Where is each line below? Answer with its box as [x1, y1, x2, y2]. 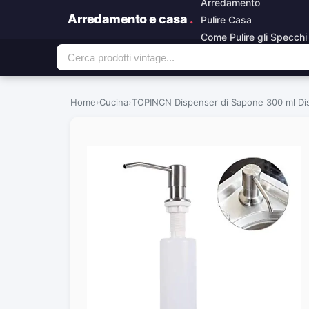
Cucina [99, 97, 128, 108]
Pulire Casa [201, 13, 252, 26]
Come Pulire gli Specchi [201, 30, 307, 43]
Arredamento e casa [68, 12, 190, 26]
